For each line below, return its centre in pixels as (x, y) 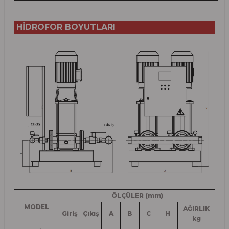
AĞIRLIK (196, 208)
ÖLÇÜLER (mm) (137, 195)
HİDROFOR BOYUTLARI (66, 27)
